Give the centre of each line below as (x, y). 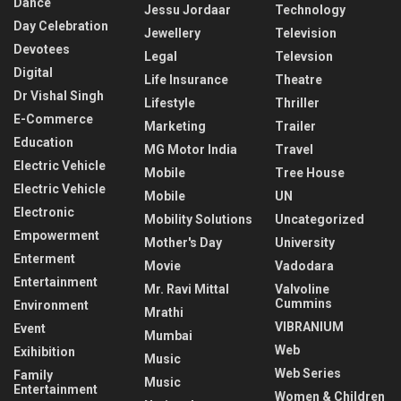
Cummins (303, 304)
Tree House (310, 173)
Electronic (44, 213)
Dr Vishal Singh (59, 96)
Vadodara (304, 266)
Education (43, 143)
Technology (310, 10)
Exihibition (44, 352)
